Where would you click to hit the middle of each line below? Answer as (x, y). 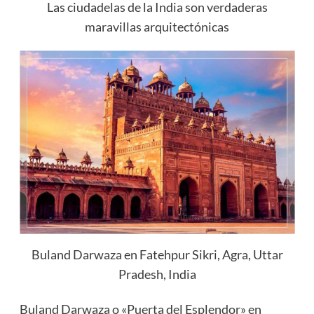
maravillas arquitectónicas (157, 27)
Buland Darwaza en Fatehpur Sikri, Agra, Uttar (157, 255)
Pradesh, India (157, 274)
